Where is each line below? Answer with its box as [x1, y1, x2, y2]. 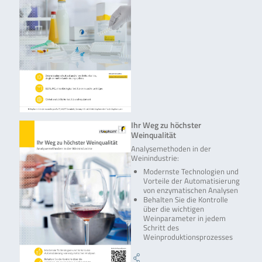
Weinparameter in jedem [143, 212, 226, 224]
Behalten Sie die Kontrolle [143, 194, 228, 205]
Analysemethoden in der [131, 143, 211, 154]
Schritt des [143, 222, 179, 233]
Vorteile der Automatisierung [143, 175, 240, 187]
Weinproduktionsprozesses [143, 231, 233, 243]
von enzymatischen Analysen [143, 184, 238, 196]
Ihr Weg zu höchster [131, 118, 201, 131]
